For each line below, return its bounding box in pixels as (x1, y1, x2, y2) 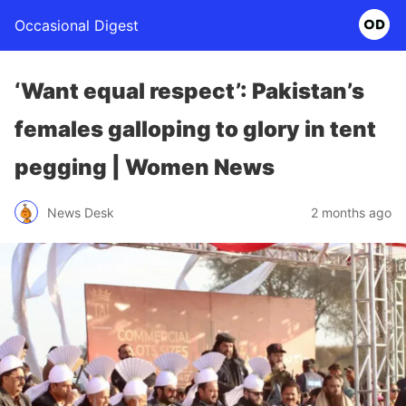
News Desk (47, 204, 114, 220)
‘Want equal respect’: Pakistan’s (14, 78, 364, 104)
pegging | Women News (14, 154, 275, 180)
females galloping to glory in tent (14, 116, 376, 142)
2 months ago (311, 204, 391, 220)
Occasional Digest (14, 16, 139, 34)
